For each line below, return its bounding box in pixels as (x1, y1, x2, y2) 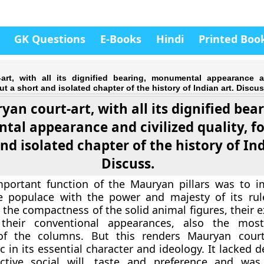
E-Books (100, 32, 141, 46)
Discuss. (101, 154, 154, 173)
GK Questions (14, 32, 85, 46)
